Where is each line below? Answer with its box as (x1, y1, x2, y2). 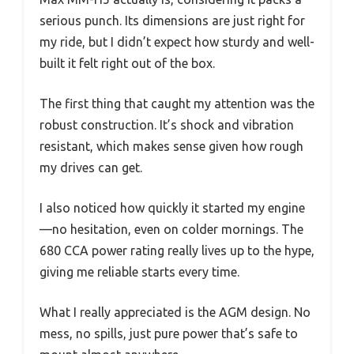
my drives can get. (40, 160, 142, 175)
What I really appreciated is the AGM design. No (40, 305, 311, 320)
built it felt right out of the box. (40, 56, 215, 71)
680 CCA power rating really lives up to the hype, (40, 243, 314, 258)
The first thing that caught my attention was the (40, 96, 314, 111)
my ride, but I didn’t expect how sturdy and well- (40, 35, 314, 50)
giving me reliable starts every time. (40, 265, 239, 280)
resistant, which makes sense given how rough (40, 139, 303, 154)
